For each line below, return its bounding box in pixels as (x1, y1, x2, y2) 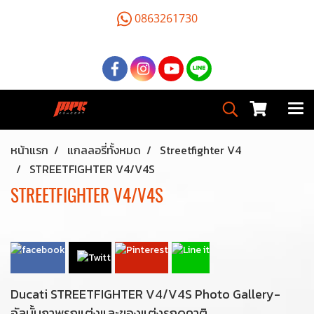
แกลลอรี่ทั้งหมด (67, 142, 141, 158)
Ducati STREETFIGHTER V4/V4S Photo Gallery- (11, 285, 280, 304)
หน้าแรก (11, 142, 48, 158)
